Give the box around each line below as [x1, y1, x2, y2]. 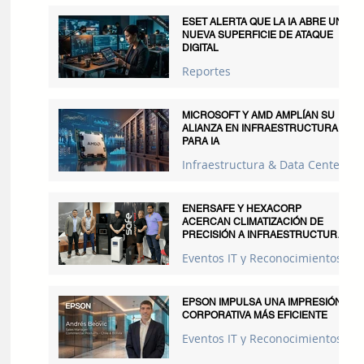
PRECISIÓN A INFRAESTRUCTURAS [182, 229, 350, 240]
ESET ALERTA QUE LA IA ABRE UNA [182, 16, 349, 28]
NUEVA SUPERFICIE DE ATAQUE [182, 29, 333, 41]
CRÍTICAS [182, 242, 227, 253]
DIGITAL [182, 42, 219, 54]
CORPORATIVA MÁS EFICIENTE [182, 310, 327, 321]
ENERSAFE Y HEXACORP [182, 203, 301, 214]
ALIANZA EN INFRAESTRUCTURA [182, 123, 338, 134]
